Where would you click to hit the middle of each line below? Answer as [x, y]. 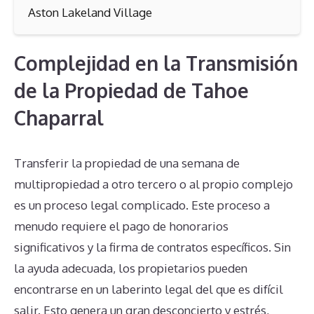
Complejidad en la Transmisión [156, 63]
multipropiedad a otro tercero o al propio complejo [153, 184]
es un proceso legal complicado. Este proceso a [142, 205]
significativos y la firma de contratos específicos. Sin [152, 247]
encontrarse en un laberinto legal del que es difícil [149, 289]
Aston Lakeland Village [90, 12]
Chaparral [59, 117]
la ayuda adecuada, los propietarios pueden [131, 268]
